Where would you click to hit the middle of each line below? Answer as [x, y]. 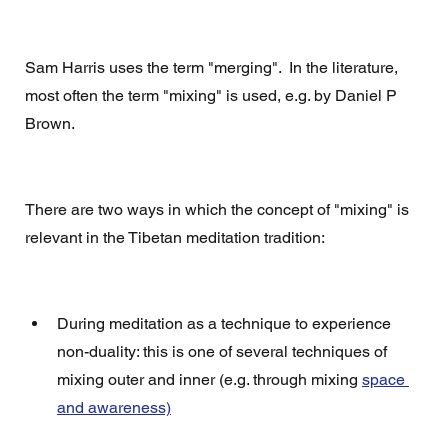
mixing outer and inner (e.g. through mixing [209, 380]
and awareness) [113, 408]
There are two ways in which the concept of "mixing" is [218, 210]
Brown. [51, 124]
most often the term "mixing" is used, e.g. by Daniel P [212, 96]
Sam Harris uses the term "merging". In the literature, [213, 68]
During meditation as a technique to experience [225, 324]
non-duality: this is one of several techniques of [225, 352]
